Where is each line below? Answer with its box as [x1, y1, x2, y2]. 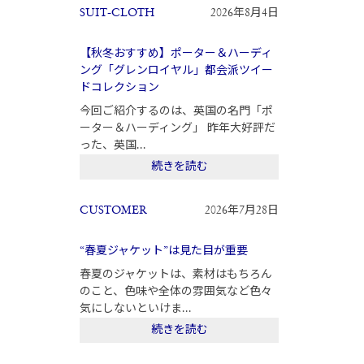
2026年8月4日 [210, 7, 279, 19]
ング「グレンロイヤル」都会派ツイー [79, 65, 273, 77]
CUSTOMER [79, 205, 147, 217]
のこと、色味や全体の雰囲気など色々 [79, 286, 272, 298]
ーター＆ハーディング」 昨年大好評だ [79, 123, 275, 135]
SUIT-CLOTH [79, 7, 154, 19]
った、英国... [79, 140, 146, 152]
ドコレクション [79, 82, 159, 94]
